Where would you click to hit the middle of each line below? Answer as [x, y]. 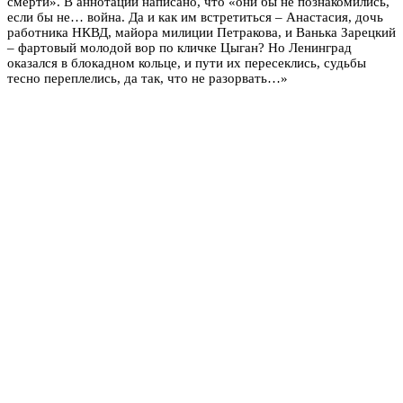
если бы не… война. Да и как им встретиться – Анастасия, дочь [195, 17]
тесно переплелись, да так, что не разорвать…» [148, 78]
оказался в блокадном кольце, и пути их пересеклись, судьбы [187, 63]
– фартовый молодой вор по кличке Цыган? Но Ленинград [179, 47]
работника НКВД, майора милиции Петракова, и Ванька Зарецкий [201, 32]
